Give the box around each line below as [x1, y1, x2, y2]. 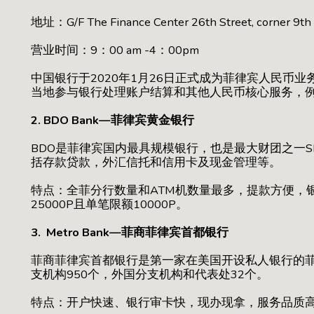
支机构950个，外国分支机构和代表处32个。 [31, 266, 268, 282]
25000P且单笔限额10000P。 [31, 196, 191, 212]
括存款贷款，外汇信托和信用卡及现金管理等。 [31, 153, 281, 170]
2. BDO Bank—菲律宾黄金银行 [31, 111, 194, 128]
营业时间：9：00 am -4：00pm [31, 41, 199, 58]
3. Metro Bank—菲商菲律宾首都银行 [31, 224, 228, 240]
